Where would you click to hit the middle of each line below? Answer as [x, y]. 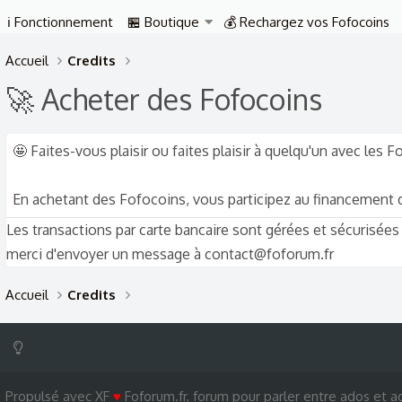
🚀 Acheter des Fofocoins [164, 99]
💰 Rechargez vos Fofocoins [306, 22]
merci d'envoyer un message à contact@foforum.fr [170, 254]
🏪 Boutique [163, 22]
